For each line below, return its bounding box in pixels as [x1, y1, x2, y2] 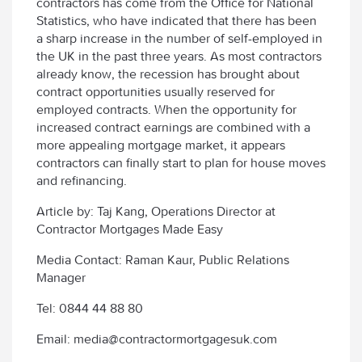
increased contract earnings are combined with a [36, 119, 310, 135]
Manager [36, 269, 86, 285]
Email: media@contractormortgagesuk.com [36, 330, 277, 347]
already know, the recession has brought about [36, 65, 300, 82]
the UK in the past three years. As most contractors [36, 48, 322, 64]
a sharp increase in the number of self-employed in [36, 30, 322, 46]
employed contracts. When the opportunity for [36, 101, 297, 117]
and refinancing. [36, 172, 127, 188]
